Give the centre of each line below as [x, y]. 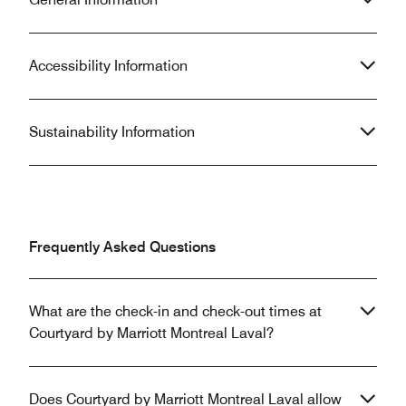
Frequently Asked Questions [122, 246]
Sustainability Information [112, 131]
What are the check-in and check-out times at [175, 311]
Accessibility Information [108, 65]
